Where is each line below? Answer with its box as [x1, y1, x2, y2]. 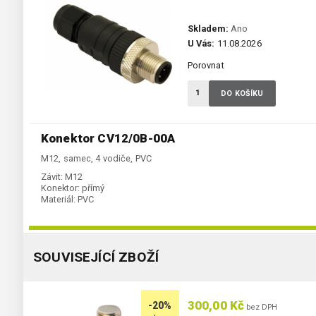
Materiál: [41, 194, 75, 205]
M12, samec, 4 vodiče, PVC [41, 153, 152, 164]
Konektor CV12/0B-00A [41, 131, 176, 146]
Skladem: [187, 23, 229, 35]
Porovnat [187, 60, 224, 71]
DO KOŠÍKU [221, 89, 264, 99]
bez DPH [244, 303, 278, 312]
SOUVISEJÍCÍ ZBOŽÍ [33, 249, 159, 266]
